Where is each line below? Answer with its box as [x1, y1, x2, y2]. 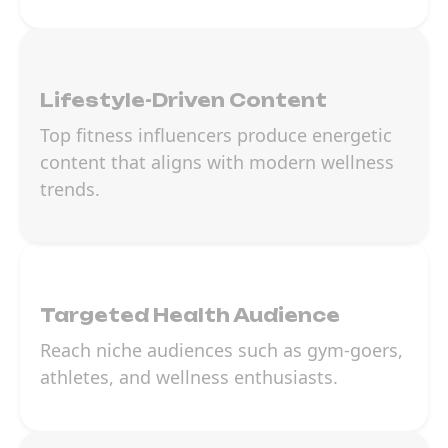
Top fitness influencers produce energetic [40, 123, 392, 148]
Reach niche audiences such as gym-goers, [40, 338, 403, 363]
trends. [40, 177, 100, 202]
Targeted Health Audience [40, 304, 340, 327]
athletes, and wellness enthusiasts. [40, 365, 338, 390]
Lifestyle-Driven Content [40, 89, 327, 112]
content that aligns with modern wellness [40, 150, 394, 175]
